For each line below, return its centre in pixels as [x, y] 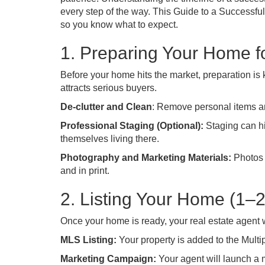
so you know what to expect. [119, 25]
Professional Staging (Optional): [132, 126]
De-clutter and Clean [106, 107]
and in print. [85, 171]
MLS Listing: [88, 240]
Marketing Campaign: [108, 259]
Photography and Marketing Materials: [146, 158]
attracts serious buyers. [109, 88]
